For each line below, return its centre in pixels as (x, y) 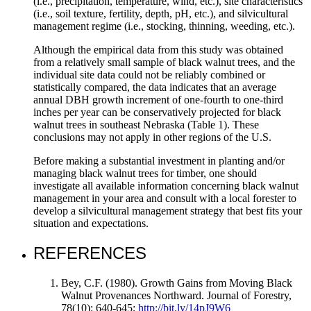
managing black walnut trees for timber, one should (145, 174)
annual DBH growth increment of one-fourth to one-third (158, 100)
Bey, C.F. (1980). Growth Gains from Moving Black (177, 283)
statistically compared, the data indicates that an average (155, 87)
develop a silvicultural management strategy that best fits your (168, 211)
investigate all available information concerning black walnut (166, 186)
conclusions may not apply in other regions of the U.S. (152, 137)
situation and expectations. (91, 224)
